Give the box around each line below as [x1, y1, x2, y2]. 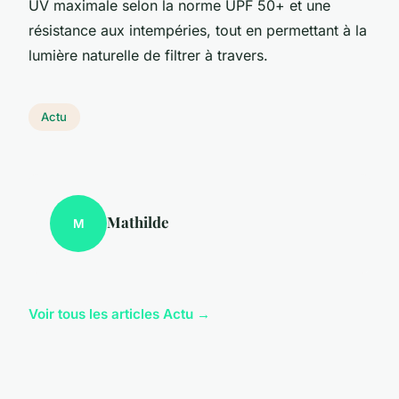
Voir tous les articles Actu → [28, 305, 210, 323]
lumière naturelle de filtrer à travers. [28, 45, 268, 64]
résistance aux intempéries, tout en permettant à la [28, 20, 367, 39]
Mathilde [107, 212, 168, 232]
